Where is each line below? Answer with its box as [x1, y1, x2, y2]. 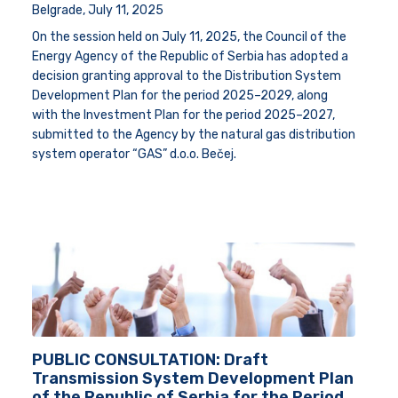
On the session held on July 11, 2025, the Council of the [32, 28, 346, 44]
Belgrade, [32, 2, 88, 18]
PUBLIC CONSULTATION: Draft [32, 350, 268, 370]
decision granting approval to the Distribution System [32, 68, 341, 84]
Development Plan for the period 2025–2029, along [32, 87, 328, 103]
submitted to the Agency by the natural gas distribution [32, 126, 355, 142]
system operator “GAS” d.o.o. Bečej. [32, 146, 236, 162]
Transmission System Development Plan [32, 369, 354, 389]
